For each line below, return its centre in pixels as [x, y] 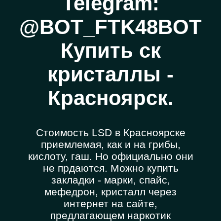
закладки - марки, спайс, [110, 180]
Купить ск [110, 51]
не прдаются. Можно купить [110, 168]
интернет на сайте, [110, 204]
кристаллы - [110, 74]
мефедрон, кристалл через [110, 192]
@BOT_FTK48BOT [110, 27]
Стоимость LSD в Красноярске [110, 133]
